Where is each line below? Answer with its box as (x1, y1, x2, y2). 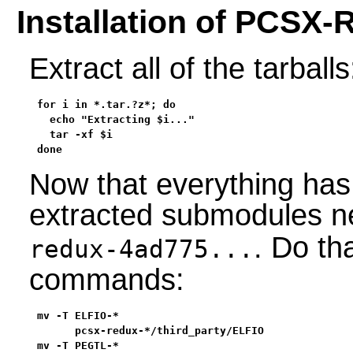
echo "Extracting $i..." (36, 113, 195, 126)
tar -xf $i (36, 128, 113, 141)
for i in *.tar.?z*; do (36, 98, 176, 111)
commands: (28, 263, 184, 297)
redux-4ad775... (28, 236, 254, 264)
